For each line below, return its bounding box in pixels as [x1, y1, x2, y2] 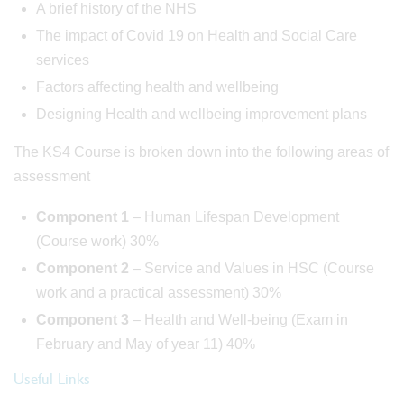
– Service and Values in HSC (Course [133, 261, 374, 276]
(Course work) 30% [36, 234, 159, 249]
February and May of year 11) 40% [36, 336, 255, 352]
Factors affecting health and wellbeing [36, 79, 279, 95]
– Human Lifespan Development [133, 209, 339, 225]
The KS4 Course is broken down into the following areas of [14, 144, 389, 160]
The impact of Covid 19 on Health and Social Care [36, 28, 357, 43]
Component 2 [36, 261, 133, 276]
